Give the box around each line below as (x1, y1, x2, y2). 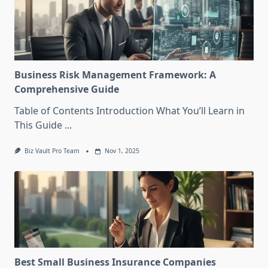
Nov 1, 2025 (104, 147, 139, 156)
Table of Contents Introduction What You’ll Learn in (14, 104, 245, 118)
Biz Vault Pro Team (24, 147, 80, 156)
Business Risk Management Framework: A (14, 68, 216, 82)
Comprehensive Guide (14, 83, 119, 96)
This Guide (14, 118, 62, 132)
